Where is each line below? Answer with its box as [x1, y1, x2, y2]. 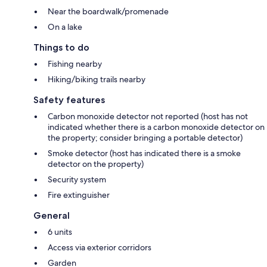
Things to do [33, 41, 89, 53]
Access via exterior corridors [48, 241, 151, 253]
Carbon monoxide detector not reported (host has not [48, 110, 248, 122]
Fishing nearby [48, 58, 102, 69]
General [33, 209, 70, 221]
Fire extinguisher [48, 189, 110, 200]
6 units [48, 226, 72, 237]
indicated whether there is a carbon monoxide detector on [48, 121, 265, 132]
